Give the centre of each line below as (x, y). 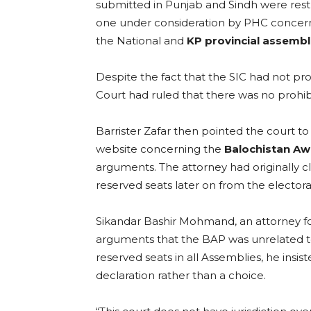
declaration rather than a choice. (181, 276)
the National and (141, 41)
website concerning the (160, 149)
